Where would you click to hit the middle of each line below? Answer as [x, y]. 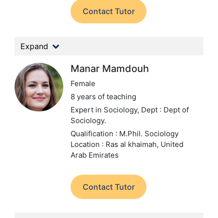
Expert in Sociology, [106, 110]
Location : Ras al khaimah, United [127, 144]
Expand [34, 46]
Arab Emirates [95, 155]
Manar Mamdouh [110, 69]
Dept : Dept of [165, 110]
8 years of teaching [103, 97]
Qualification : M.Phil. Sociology [125, 134]
